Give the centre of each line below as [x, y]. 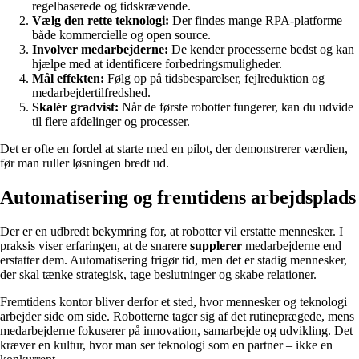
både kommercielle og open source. [121, 35]
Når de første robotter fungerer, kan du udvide [236, 107]
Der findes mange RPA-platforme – [260, 21]
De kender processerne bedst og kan [261, 50]
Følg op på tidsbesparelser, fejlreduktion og [214, 79]
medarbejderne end [292, 245]
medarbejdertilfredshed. [91, 93]
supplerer [216, 245]
